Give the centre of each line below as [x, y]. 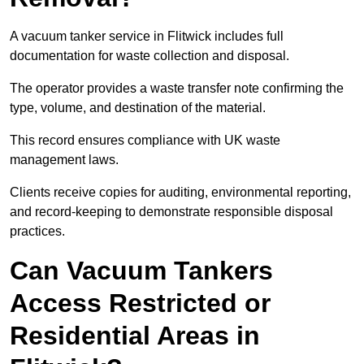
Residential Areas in [135, 336]
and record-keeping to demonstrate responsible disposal [171, 212]
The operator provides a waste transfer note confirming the [177, 89]
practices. [37, 232]
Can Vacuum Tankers [141, 271]
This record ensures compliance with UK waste [145, 141]
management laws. [66, 160]
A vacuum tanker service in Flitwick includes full [147, 37]
